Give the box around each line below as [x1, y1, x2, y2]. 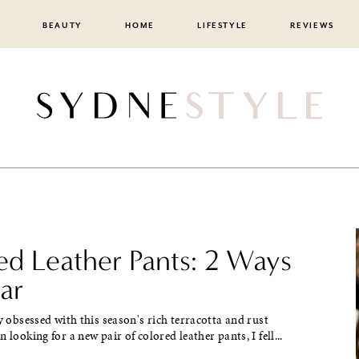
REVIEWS [290, 21, 335, 30]
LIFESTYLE [197, 21, 248, 30]
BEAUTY [42, 21, 83, 30]
